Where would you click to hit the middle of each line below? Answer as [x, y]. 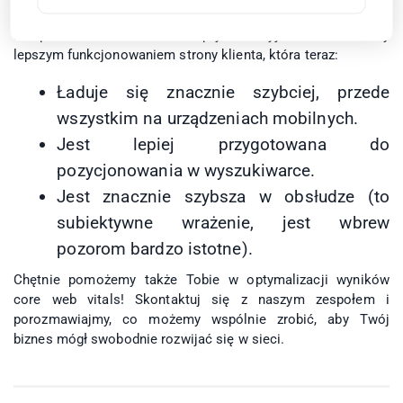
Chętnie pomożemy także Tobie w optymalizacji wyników [201, 280]
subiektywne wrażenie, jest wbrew [223, 222]
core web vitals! [75, 300]
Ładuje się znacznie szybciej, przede [223, 92]
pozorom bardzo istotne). [155, 248]
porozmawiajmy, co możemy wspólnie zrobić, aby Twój [201, 320]
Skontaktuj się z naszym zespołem [255, 300]
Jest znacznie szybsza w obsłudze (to [223, 196]
